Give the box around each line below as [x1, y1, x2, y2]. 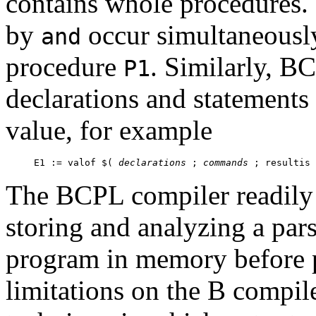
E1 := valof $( [34, 157, 119, 168]
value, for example [6, 114, 212, 145]
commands [203, 157, 248, 168]
